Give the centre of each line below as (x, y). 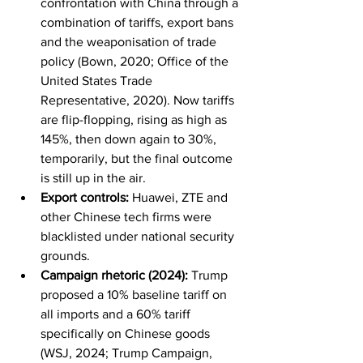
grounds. (65, 255)
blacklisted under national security (139, 236)
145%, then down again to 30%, (130, 139)
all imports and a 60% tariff (117, 314)
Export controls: (85, 197)
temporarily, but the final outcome (138, 158)
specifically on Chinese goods (127, 333)
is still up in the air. (93, 177)
